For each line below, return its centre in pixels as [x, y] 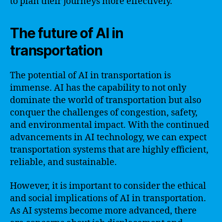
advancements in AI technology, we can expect [108, 138]
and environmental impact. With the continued [110, 125]
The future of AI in [67, 33]
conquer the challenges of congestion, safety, [104, 113]
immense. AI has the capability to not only [98, 88]
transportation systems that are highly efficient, [109, 150]
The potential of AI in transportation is [90, 76]
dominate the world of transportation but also [106, 100]
